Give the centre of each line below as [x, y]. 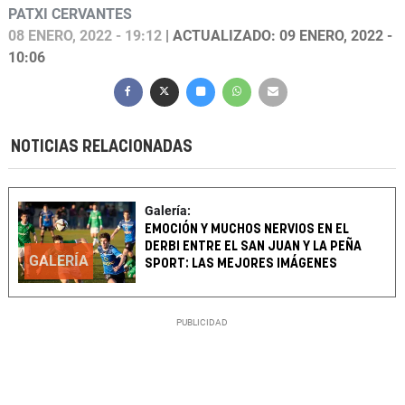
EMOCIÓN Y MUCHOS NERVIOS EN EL [247, 230]
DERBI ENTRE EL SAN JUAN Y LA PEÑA [254, 247]
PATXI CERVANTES [70, 14]
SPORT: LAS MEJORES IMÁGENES [241, 264]
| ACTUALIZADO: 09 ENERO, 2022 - [277, 36]
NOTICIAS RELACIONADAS [102, 147]
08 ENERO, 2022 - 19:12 [85, 36]
